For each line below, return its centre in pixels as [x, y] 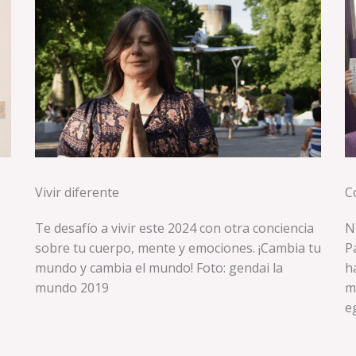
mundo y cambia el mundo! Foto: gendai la [159, 268]
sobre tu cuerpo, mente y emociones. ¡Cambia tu [178, 248]
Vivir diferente [77, 193]
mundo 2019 [72, 288]
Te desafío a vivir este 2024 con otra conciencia [174, 228]
